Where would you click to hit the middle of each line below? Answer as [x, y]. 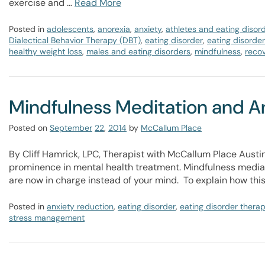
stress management [47, 218]
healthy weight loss [46, 51]
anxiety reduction [80, 206]
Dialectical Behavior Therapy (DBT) [75, 40]
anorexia [114, 29]
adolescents [70, 29]
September [71, 128]
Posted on [28, 128]
